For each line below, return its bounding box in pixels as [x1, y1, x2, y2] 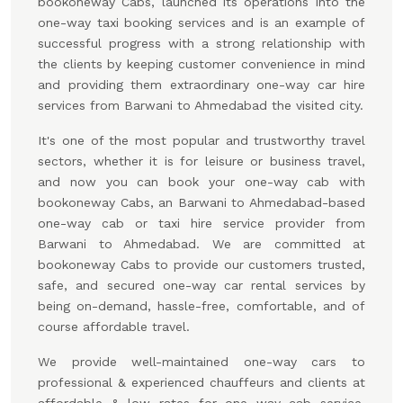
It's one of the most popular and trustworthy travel [38, 133, 365, 148]
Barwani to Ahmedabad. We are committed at [38, 237, 365, 251]
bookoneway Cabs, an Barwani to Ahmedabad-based [38, 195, 365, 210]
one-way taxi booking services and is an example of [38, 15, 365, 30]
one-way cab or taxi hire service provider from [38, 216, 365, 230]
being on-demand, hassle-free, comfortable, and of [38, 299, 365, 313]
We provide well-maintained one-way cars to [38, 354, 365, 369]
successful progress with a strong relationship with [38, 36, 365, 50]
